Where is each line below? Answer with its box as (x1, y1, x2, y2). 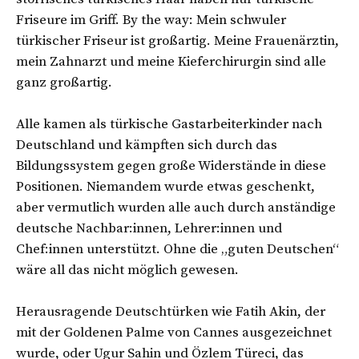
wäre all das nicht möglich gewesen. (16, 260, 242, 279)
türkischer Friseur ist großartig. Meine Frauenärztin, (16, 31, 339, 50)
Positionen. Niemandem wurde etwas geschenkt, (16, 177, 315, 196)
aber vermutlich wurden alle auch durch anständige (16, 198, 336, 216)
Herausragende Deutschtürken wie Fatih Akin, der (16, 302, 325, 321)
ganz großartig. (16, 73, 115, 91)
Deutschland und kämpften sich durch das (16, 135, 277, 154)
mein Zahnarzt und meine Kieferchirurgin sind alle (16, 52, 326, 71)
